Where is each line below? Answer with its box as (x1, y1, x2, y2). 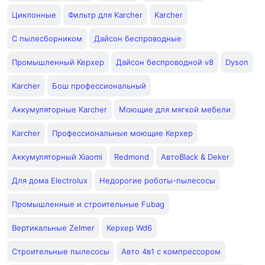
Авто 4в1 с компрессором (121, 247, 221, 256)
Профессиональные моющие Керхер (52, 128, 193, 138)
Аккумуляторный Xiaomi (12, 152, 102, 161)
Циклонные (12, 10, 56, 20)
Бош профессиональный (52, 81, 146, 91)
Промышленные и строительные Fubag (12, 199, 164, 209)
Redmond (114, 152, 149, 161)
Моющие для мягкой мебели (119, 105, 231, 114)
